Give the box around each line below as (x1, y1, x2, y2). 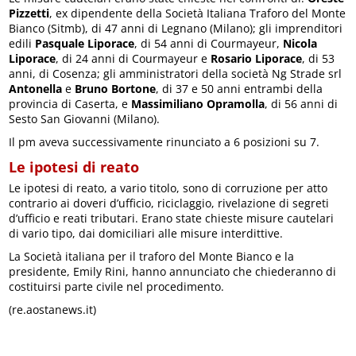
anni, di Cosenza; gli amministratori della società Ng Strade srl (9, 66, 342, 82)
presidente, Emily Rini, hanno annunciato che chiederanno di (9, 264, 337, 280)
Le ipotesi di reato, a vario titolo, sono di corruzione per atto (9, 180, 328, 196)
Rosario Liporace (211, 51, 303, 67)
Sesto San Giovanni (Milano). (9, 111, 161, 127)
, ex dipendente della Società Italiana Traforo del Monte (49, 6, 346, 21)
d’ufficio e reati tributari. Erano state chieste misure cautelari (9, 211, 335, 226)
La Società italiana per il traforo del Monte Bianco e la (9, 249, 295, 265)
